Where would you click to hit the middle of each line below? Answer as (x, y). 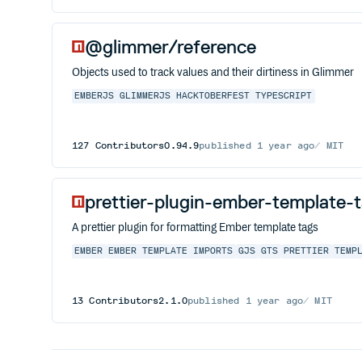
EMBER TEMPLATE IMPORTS (171, 251)
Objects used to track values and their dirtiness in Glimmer (213, 73)
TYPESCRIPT (284, 96)
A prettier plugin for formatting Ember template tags (195, 228)
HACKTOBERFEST (213, 96)
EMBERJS (95, 96)
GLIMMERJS (145, 96)
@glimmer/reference (170, 46)
